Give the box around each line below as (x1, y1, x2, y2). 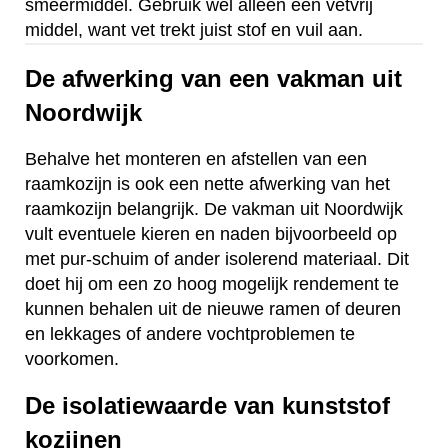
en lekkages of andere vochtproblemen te (25, 323, 355, 344)
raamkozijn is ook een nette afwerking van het (25, 173, 390, 194)
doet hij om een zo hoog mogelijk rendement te (25, 273, 399, 294)
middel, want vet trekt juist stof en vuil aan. (25, 20, 363, 41)
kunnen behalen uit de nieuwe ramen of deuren (25, 298, 401, 319)
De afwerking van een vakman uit (25, 64, 402, 92)
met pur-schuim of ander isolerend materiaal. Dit (25, 248, 409, 269)
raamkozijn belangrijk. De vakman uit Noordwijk (25, 198, 403, 219)
